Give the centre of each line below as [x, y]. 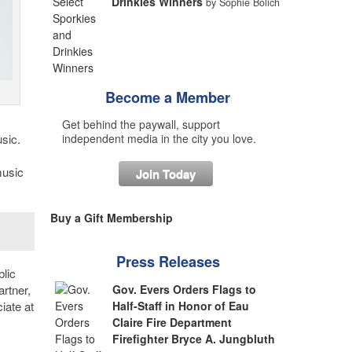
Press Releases [168, 262]
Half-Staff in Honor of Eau [181, 306]
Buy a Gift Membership [111, 218]
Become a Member [168, 97]
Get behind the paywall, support [141, 124]
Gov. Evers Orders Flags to [185, 289]
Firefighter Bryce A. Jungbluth [194, 339]
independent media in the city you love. [159, 138]
